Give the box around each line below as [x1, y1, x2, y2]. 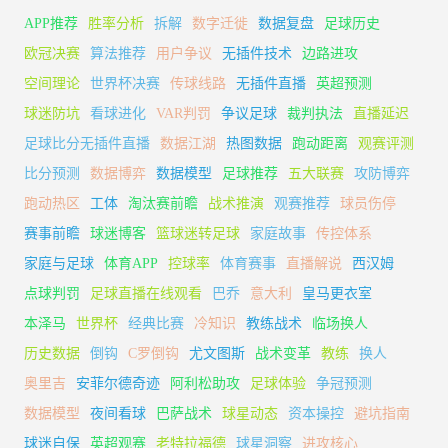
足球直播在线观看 [90, 285, 202, 301]
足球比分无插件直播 [24, 135, 150, 151]
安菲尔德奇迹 [76, 375, 160, 391]
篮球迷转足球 [156, 225, 240, 241]
